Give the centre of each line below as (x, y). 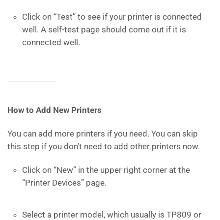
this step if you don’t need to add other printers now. (104, 146)
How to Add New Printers (55, 110)
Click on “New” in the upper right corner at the (106, 170)
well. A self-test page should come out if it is (104, 29)
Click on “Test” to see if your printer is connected (112, 17)
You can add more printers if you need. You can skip (103, 134)
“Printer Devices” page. (64, 183)
